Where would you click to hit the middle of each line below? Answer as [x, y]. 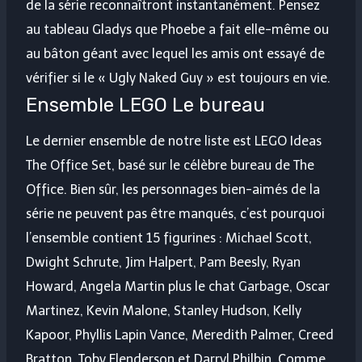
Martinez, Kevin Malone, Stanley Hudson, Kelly [164, 311]
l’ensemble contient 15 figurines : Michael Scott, [169, 238]
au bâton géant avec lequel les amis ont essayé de [175, 54]
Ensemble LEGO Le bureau [145, 105]
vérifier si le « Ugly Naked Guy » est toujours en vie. [178, 78]
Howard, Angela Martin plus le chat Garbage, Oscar [178, 287]
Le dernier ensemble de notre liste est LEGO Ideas [174, 141]
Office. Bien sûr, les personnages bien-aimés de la [173, 190]
